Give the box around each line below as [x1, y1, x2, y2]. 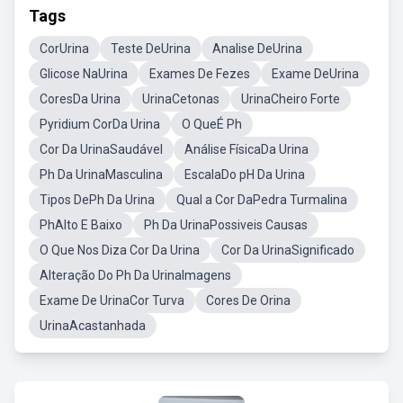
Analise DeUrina [212, 41, 302, 56]
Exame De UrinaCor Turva [40, 293, 184, 308]
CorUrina [40, 41, 89, 56]
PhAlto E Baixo [40, 218, 122, 232]
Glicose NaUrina [40, 67, 128, 81]
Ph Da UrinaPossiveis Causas [144, 218, 308, 232]
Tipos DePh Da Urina [40, 193, 155, 207]
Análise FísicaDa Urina [184, 142, 309, 157]
